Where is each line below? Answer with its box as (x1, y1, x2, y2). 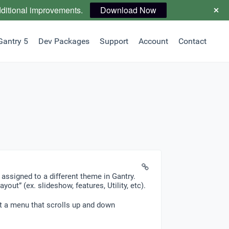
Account (138, 36, 168, 46)
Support (99, 36, 128, 46)
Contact (178, 36, 207, 46)
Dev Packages (38, 36, 89, 46)
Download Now (100, 4, 156, 16)
